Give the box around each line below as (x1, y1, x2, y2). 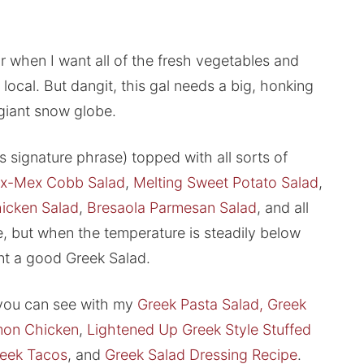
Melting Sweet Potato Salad (132, 174, 318, 192)
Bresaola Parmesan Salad (86, 199, 257, 217)
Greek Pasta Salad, (136, 296, 263, 314)
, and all (256, 199, 309, 217)
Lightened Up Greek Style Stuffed (86, 321, 311, 339)
